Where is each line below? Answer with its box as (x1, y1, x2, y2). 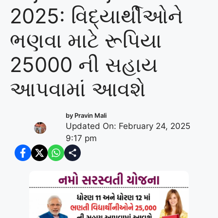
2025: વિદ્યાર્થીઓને (10, 3, 183, 29)
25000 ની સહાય (10, 52, 158, 77)
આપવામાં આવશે (10, 76, 145, 102)
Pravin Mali (74, 111, 107, 120)
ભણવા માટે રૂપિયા (10, 28, 162, 53)
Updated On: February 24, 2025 (65, 121, 190, 131)
